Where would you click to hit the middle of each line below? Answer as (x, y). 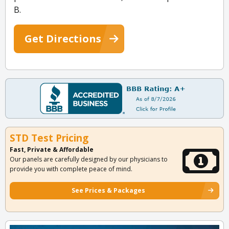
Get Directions (63, 39)
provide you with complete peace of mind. (71, 169)
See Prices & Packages (108, 191)
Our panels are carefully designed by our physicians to (89, 159)
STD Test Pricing (49, 138)
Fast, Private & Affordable (52, 150)
